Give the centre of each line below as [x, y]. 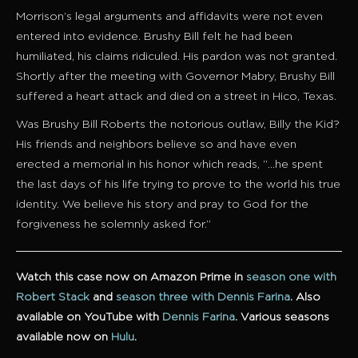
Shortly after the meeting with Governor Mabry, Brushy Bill [175, 77]
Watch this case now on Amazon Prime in [131, 278]
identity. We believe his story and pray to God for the [162, 205]
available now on [64, 338]
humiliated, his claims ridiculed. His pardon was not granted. [177, 57]
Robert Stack [53, 298]
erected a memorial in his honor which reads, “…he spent [169, 165]
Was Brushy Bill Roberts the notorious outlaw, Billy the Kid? [178, 125]
